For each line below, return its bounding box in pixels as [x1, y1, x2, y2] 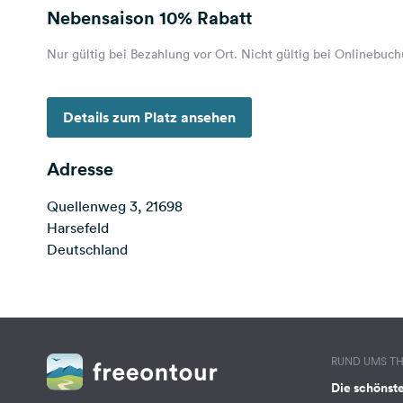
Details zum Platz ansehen [63, 108, 236, 127]
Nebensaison [47, 5, 159, 30]
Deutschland [47, 240, 128, 258]
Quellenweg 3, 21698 [47, 197, 183, 215]
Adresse [47, 157, 113, 181]
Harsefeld [47, 219, 109, 237]
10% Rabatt [159, 5, 252, 30]
